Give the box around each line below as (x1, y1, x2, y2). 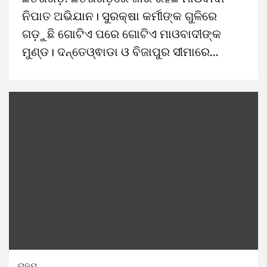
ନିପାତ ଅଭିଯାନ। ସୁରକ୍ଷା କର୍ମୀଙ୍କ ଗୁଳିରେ (22, 9, 217, 23)
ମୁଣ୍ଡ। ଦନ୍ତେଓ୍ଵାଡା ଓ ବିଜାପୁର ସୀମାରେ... (22, 45, 219, 59)
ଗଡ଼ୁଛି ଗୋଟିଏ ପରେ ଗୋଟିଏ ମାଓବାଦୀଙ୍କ (22, 27, 221, 41)
